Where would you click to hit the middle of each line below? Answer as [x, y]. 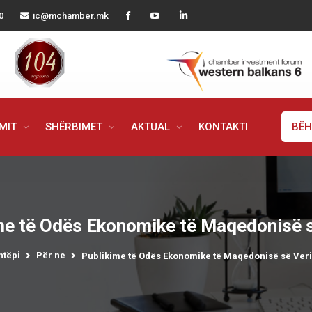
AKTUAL [151, 126]
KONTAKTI [223, 126]
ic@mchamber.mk [71, 16]
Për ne [50, 255]
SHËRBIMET [75, 126]
